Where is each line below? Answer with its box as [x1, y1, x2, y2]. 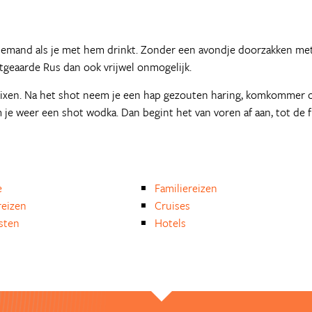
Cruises [155, 197, 191, 214]
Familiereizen [155, 180, 218, 196]
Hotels [155, 214, 187, 231]
